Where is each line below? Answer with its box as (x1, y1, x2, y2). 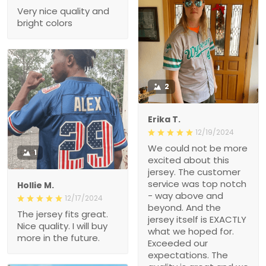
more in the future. (17, 231, 100, 244)
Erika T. (148, 113, 180, 125)
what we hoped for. (148, 224, 234, 237)
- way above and (148, 189, 223, 202)
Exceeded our (148, 236, 208, 249)
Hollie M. (17, 179, 54, 191)
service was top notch (148, 177, 246, 190)
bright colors (17, 16, 72, 29)
